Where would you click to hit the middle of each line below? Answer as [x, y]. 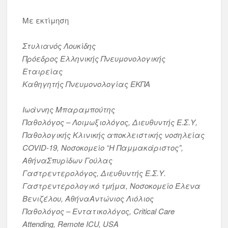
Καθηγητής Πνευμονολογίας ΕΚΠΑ [87, 84]
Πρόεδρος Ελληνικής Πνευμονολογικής [94, 58]
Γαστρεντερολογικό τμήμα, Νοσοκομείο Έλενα [112, 186]
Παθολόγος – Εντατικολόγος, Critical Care [99, 211]
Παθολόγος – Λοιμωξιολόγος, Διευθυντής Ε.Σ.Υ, [110, 122]
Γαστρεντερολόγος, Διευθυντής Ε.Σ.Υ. [94, 173]
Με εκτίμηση [46, 20]
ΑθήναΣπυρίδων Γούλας [68, 160]
